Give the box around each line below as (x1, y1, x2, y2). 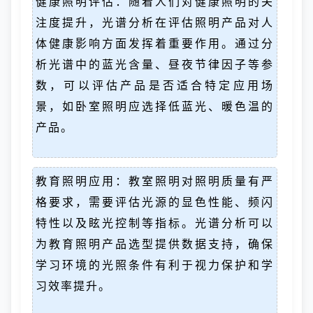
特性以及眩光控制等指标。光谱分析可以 (36, 215, 274, 231)
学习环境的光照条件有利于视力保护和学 (36, 257, 274, 272)
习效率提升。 (36, 278, 111, 293)
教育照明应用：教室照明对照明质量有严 (36, 173, 274, 189)
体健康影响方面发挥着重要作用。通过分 (36, 36, 274, 51)
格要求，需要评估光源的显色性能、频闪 (36, 194, 274, 210)
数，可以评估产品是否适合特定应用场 (36, 78, 274, 93)
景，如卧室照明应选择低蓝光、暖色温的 (36, 99, 274, 114)
